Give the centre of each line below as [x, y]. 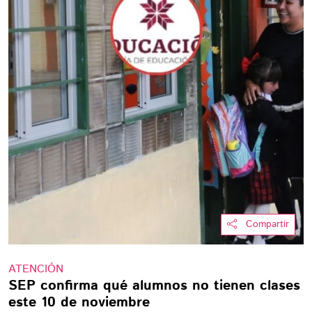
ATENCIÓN [36, 269]
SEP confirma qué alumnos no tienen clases [154, 286]
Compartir [267, 224]
